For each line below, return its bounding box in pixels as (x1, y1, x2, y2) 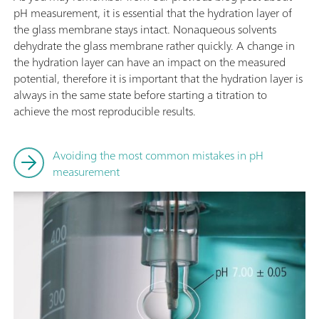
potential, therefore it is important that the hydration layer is (14, 68, 303, 88)
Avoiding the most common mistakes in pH (53, 145, 263, 165)
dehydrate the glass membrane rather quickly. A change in (14, 35, 295, 56)
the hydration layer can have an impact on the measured (14, 51, 286, 72)
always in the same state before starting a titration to (14, 84, 267, 105)
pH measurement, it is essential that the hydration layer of (14, 2, 292, 23)
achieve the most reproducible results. (14, 100, 196, 121)
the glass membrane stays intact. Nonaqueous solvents (14, 19, 276, 39)
